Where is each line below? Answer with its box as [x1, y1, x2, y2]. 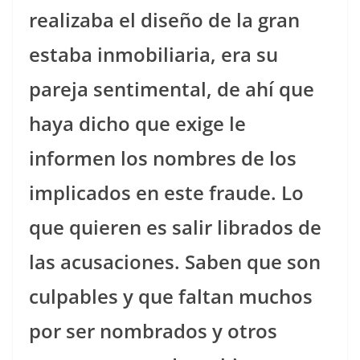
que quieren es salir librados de [29, 214, 321, 240]
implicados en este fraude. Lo [29, 179, 304, 206]
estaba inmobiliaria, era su [29, 41, 278, 67]
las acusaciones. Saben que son [29, 248, 321, 275]
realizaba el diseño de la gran [29, 6, 300, 33]
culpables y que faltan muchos [29, 283, 313, 309]
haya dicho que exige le [29, 110, 246, 137]
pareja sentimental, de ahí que [29, 76, 314, 102]
